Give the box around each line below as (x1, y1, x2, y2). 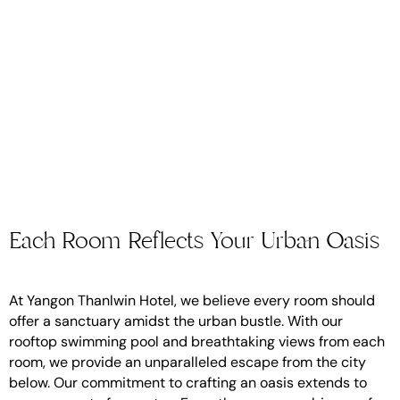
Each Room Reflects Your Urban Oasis (9, 224, 379, 256)
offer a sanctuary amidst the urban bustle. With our (9, 311, 343, 330)
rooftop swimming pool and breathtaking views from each (9, 331, 385, 351)
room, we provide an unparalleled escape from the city (9, 352, 366, 371)
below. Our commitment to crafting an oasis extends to (9, 372, 367, 392)
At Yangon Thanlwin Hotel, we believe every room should (9, 290, 375, 310)
